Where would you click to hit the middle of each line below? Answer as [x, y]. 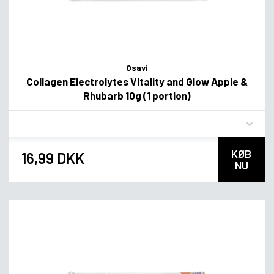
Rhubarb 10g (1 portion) [137, 95]
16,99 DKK [53, 158]
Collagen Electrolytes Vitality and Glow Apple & [137, 81]
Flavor [34, 119]
